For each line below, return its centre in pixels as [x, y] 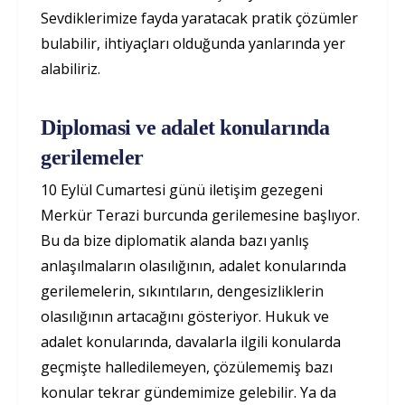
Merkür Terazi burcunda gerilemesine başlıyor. [200, 215]
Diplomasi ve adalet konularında [185, 127]
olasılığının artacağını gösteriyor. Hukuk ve [185, 316]
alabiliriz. [72, 69]
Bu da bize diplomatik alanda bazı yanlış [175, 240]
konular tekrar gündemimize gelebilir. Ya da [188, 392]
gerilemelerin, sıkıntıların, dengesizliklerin [182, 291]
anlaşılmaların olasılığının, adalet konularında [193, 266]
